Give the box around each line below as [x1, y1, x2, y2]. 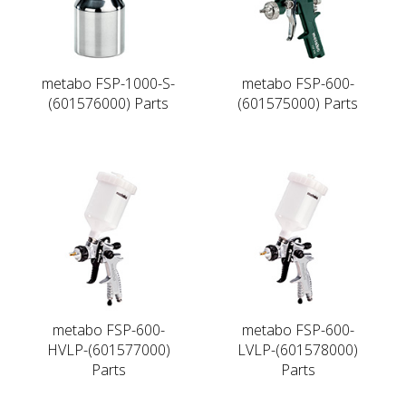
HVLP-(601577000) [46, 339, 170, 360]
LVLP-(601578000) [237, 339, 358, 360]
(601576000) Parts [48, 92, 169, 113]
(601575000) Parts [237, 92, 358, 113]
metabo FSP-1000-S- [42, 72, 175, 93]
